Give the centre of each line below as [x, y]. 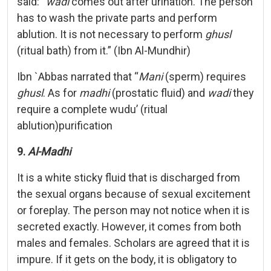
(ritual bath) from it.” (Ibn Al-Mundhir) [104, 50]
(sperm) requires [204, 76]
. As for [61, 93]
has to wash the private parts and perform [117, 18]
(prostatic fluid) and [158, 93]
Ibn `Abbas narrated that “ [78, 76]
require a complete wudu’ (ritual [92, 109]
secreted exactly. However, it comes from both [129, 226]
